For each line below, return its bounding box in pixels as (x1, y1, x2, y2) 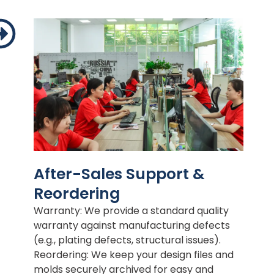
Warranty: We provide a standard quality (34, 203, 229, 218)
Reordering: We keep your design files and (34, 247, 234, 262)
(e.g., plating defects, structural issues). (34, 232, 221, 247)
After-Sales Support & (34, 163, 206, 185)
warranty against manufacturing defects (34, 218, 231, 232)
